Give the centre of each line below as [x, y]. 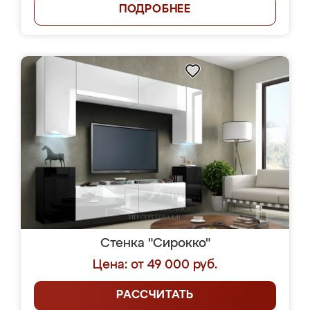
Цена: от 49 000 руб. [155, 265]
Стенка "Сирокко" [155, 244]
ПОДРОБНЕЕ [155, 10]
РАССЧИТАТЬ [155, 295]
